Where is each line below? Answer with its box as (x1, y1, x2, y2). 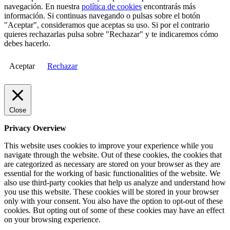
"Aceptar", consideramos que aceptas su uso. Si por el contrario (4, 21, 209, 30)
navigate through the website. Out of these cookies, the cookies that (4, 150, 222, 160)
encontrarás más (142, 2, 196, 11)
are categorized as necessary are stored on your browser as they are (4, 160, 220, 169)
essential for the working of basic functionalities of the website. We (4, 169, 220, 178)
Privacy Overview (4, 124, 66, 133)
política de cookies (82, 2, 142, 11)
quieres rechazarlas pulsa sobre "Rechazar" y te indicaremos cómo (4, 30, 218, 39)
